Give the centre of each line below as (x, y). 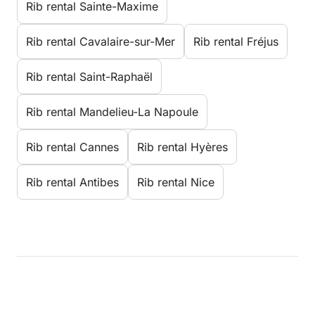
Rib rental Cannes (72, 147)
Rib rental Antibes (72, 182)
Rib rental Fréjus (236, 42)
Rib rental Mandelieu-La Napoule (112, 112)
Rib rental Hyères (182, 147)
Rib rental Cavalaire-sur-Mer (101, 42)
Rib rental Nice (176, 182)
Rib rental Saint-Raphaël (89, 77)
